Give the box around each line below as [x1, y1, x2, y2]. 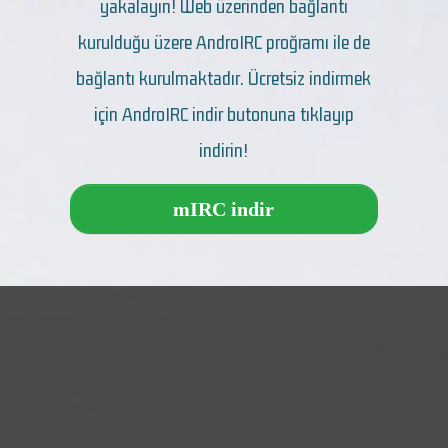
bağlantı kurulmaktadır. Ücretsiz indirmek [76, 67, 372, 89]
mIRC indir [173, 197, 275, 220]
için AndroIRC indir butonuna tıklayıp [93, 103, 354, 125]
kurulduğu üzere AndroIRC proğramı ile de [77, 31, 370, 53]
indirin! [199, 139, 249, 161]
